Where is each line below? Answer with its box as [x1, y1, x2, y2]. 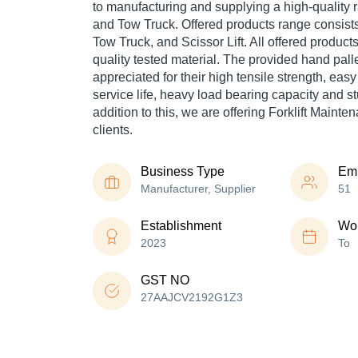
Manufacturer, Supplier [141, 182, 256, 196]
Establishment [141, 219, 221, 233]
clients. [93, 123, 133, 137]
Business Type [141, 165, 225, 179]
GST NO [141, 273, 189, 288]
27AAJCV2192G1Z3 [141, 291, 243, 304]
